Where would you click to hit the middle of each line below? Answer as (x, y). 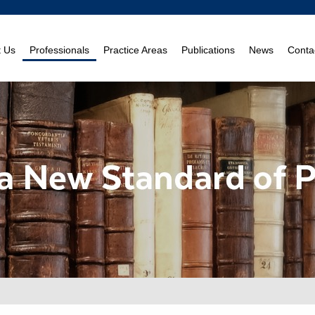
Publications (208, 50)
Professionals (59, 50)
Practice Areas (135, 50)
